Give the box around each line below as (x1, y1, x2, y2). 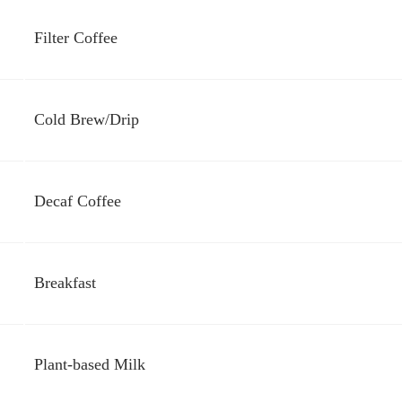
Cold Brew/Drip (34, 110, 139, 128)
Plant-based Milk (34, 355, 145, 373)
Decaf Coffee (34, 192, 121, 210)
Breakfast (34, 274, 96, 292)
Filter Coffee (34, 29, 118, 47)
